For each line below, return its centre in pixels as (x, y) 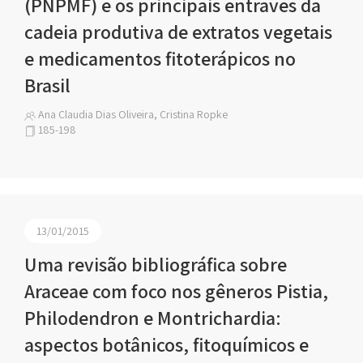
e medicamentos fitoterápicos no (160, 58)
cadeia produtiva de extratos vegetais (178, 32)
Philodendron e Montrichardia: (153, 318)
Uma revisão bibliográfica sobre (156, 264)
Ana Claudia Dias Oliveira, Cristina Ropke (132, 114)
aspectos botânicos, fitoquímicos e (167, 344)
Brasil (47, 85)
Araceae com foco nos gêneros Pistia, (176, 291)
